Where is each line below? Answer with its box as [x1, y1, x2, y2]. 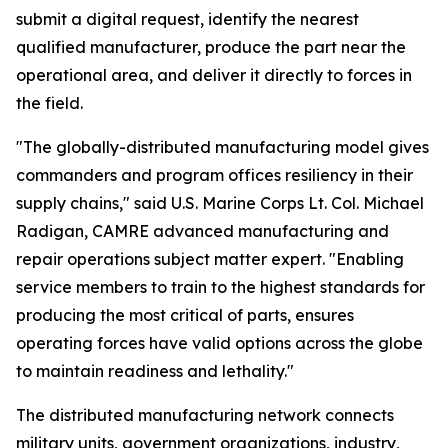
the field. [16, 93, 83, 114]
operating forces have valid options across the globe [16, 333, 423, 354]
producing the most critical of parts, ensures [16, 305, 354, 326]
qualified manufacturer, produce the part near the [16, 37, 406, 58]
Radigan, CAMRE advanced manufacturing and [16, 221, 389, 242]
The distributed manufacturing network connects [16, 405, 394, 426]
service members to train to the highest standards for [16, 277, 425, 298]
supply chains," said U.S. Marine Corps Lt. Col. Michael [16, 193, 424, 214]
